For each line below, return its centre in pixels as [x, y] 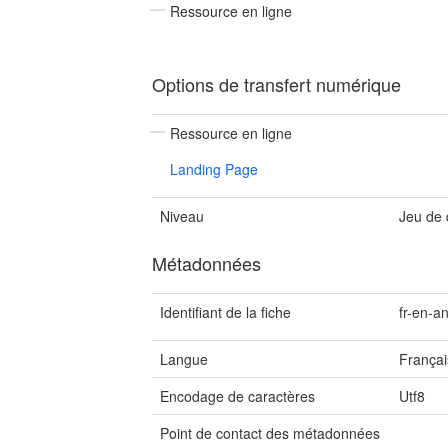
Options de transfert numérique [276, 84]
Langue [184, 359]
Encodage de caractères [237, 396]
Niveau [182, 216]
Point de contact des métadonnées [270, 433]
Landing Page [214, 169]
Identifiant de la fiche [225, 312]
